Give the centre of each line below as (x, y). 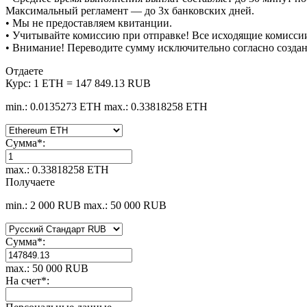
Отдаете (24, 71)
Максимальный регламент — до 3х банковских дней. (130, 11)
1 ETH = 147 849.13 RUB (92, 84)
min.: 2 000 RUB (43, 206)
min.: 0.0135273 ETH (53, 107)
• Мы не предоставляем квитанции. (89, 23)
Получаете (30, 182)
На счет (23, 281)
